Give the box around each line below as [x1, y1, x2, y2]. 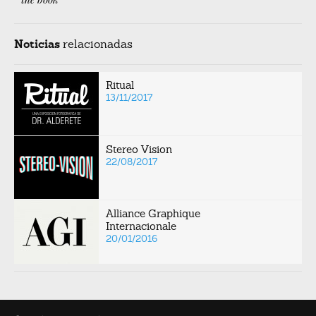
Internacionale [106, 219, 176, 233]
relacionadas [60, 37, 133, 51]
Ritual [106, 78, 134, 92]
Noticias [14, 36, 60, 51]
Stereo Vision [106, 142, 172, 156]
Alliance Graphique [106, 207, 200, 220]
